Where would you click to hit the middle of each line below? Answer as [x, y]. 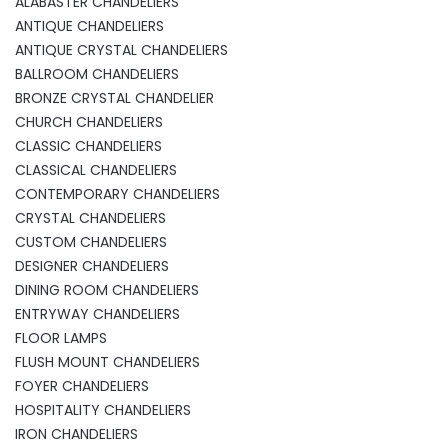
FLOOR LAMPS [61, 338]
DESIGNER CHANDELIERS [92, 266]
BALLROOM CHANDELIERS [97, 74]
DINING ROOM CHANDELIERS [107, 290]
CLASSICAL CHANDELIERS [96, 170]
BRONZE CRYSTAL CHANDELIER [114, 98]
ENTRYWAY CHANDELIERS [97, 314]
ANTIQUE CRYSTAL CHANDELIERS [121, 50]
